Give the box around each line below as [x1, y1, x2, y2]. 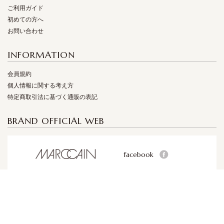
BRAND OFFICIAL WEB [7, 115, 104, 126]
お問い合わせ [7, 27, 43, 34]
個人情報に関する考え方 [7, 82, 73, 89]
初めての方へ [7, 16, 43, 23]
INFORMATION [7, 49, 75, 60]
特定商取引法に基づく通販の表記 [7, 93, 97, 100]
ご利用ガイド [7, 4, 43, 11]
